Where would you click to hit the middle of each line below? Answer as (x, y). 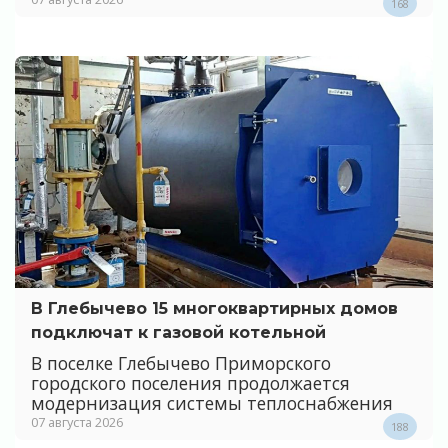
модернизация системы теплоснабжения (212, 402)
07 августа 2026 (77, 421)
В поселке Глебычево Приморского (181, 362)
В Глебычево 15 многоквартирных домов (214, 309)
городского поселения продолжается (190, 382)
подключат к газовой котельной (178, 333)
